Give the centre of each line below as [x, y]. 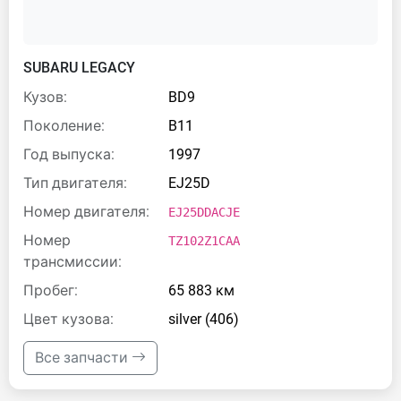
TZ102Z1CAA [204, 241]
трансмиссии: [73, 262]
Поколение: [64, 126]
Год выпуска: [69, 154]
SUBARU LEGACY [79, 68]
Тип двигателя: [75, 183]
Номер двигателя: [86, 212]
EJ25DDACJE [204, 212]
